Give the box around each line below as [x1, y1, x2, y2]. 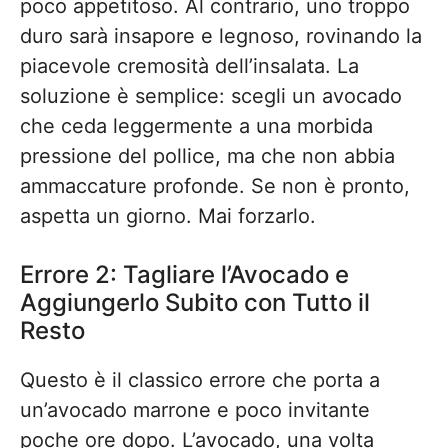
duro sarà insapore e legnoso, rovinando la [20, 24, 422, 48]
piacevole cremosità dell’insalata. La [20, 54, 359, 78]
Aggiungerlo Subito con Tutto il [20, 288, 370, 317]
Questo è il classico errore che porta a [20, 368, 380, 392]
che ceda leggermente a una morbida [20, 114, 373, 138]
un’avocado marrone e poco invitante [20, 398, 370, 422]
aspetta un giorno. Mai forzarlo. [20, 204, 316, 228]
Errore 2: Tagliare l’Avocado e [20, 260, 349, 289]
